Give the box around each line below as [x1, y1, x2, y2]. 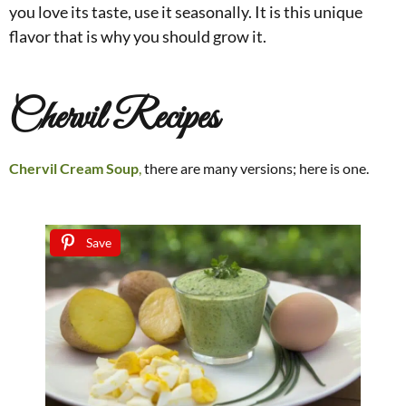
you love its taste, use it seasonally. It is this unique [9, 2, 362, 23]
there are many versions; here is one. [141, 159, 369, 178]
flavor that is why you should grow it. [9, 26, 266, 47]
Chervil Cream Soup [9, 159, 139, 178]
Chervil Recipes [9, 93, 218, 145]
